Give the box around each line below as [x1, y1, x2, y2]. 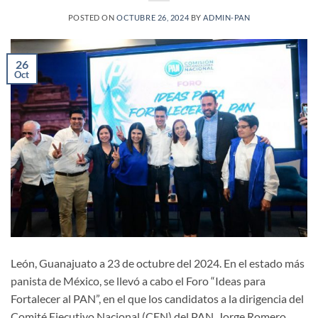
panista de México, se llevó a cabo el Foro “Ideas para [11, 274, 265, 288]
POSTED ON [67, 13, 117, 23]
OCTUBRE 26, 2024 [116, 13, 190, 23]
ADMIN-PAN [203, 13, 251, 23]
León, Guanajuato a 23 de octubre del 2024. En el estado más [11, 256, 305, 270]
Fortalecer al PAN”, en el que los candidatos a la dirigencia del [11, 292, 304, 306]
